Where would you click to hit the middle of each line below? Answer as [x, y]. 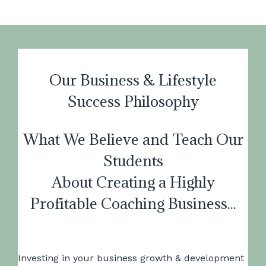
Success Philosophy [133, 101]
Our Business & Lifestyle [133, 80]
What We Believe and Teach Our [133, 139]
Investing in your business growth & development [131, 258]
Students [133, 161]
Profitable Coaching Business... [133, 203]
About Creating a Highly [133, 182]
